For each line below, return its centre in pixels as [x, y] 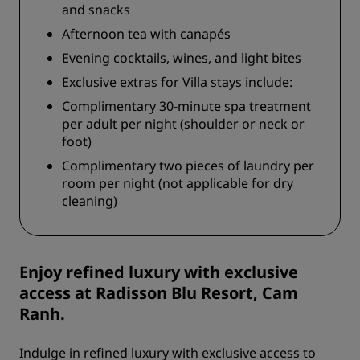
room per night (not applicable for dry [178, 184]
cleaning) [90, 201]
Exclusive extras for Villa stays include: [177, 82]
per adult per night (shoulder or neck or [183, 124]
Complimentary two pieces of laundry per [188, 166]
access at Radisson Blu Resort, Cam [159, 293]
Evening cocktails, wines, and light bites [182, 58]
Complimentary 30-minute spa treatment [186, 106]
